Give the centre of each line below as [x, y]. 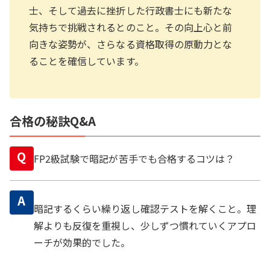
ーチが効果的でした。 [82, 242]
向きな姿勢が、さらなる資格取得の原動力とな [131, 44]
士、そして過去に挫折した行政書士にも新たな [131, 10]
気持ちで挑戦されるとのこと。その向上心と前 [131, 27]
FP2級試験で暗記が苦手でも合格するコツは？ [134, 158]
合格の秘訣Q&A [53, 121]
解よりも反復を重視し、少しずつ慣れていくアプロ [145, 225]
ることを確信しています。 [86, 61]
